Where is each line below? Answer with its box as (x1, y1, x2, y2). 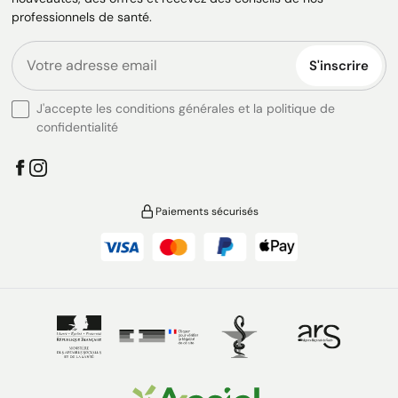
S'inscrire (309, 57, 369, 76)
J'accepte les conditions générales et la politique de (36, 100, 335, 117)
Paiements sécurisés (155, 204, 259, 219)
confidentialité (36, 119, 118, 136)
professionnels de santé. (12, 9, 152, 26)
